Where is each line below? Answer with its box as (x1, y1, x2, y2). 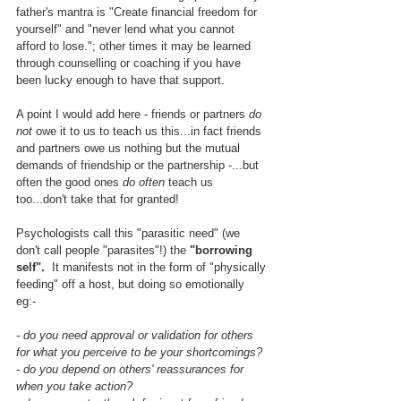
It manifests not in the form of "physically (45, 260, 269, 275)
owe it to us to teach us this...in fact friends (32, 124, 265, 139)
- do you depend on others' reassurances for (16, 363, 247, 377)
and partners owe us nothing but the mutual (16, 141, 243, 156)
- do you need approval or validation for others (16, 328, 257, 343)
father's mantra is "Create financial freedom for (16, 5, 260, 20)
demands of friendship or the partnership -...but (16, 158, 262, 173)
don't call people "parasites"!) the (16, 243, 186, 258)
